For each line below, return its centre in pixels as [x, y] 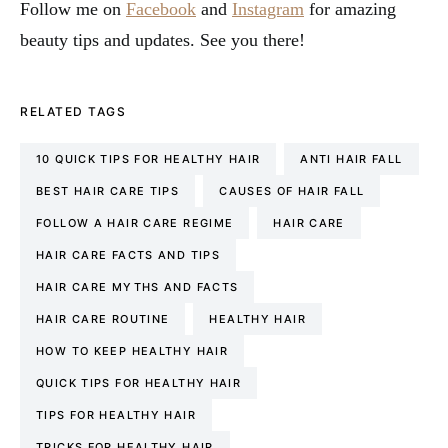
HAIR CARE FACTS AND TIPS [128, 255]
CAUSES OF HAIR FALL [292, 191]
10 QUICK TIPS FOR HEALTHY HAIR [148, 159]
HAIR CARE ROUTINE [103, 319]
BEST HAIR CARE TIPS [108, 191]
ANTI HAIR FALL [351, 159]
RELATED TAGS [73, 112]
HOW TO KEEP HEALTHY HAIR [132, 351]
